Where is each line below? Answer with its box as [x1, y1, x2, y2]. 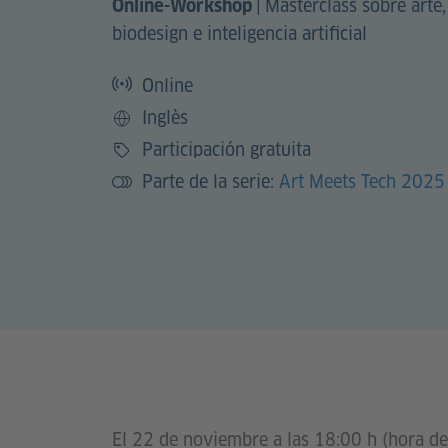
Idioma [111, 118, 165, 142]
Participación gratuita [142, 137, 311, 161]
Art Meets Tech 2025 [279, 169, 445, 193]
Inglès [142, 105, 188, 129]
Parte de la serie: [142, 169, 279, 193]
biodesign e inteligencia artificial [112, 21, 367, 45]
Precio [111, 150, 161, 174]
